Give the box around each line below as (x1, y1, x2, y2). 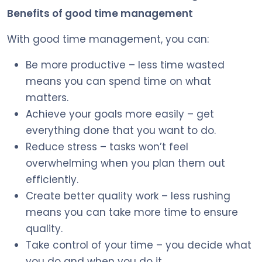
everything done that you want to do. (26, 123, 216, 137)
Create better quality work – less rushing (26, 188, 230, 203)
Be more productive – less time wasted (26, 57, 225, 72)
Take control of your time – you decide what (26, 237, 251, 252)
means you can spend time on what (26, 74, 211, 88)
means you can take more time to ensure (26, 205, 238, 219)
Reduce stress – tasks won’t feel (26, 139, 188, 154)
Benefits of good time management (7, 6, 193, 20)
